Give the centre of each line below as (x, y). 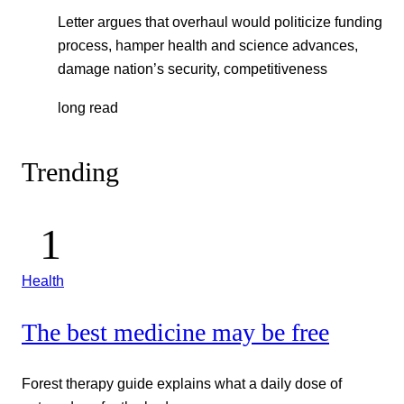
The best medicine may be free (175, 332)
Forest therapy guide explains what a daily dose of (182, 384)
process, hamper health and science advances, (208, 46)
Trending (70, 173)
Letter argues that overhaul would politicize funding (220, 22)
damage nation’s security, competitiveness (193, 69)
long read (88, 107)
